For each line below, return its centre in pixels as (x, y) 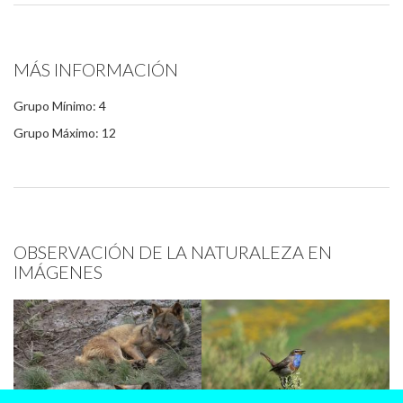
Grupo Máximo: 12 (65, 133)
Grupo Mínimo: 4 (60, 106)
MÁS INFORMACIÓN (96, 69)
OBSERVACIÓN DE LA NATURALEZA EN (173, 252)
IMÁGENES (58, 272)
